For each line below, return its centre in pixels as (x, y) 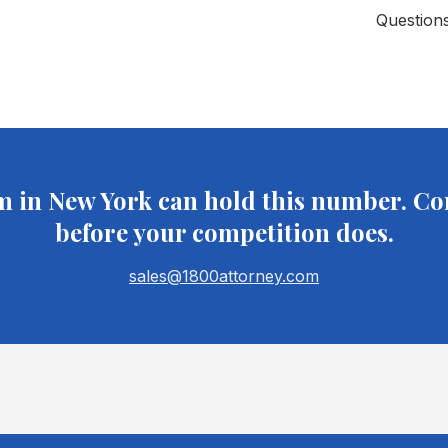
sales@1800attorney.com (224, 276)
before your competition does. (224, 232)
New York (99, 200)
